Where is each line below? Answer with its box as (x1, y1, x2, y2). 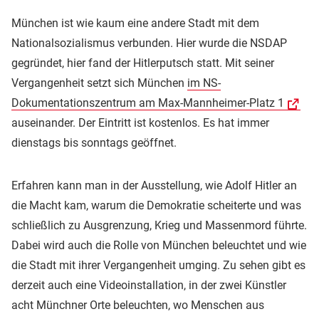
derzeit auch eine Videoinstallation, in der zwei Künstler (11, 278, 286, 292)
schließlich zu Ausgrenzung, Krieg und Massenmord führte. (11, 218, 307, 232)
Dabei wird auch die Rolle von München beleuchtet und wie (11, 238, 306, 252)
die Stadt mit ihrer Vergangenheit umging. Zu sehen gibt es (11, 258, 305, 272)
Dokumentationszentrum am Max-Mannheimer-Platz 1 (11, 95, 284, 110)
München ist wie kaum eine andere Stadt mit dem (11, 16, 259, 30)
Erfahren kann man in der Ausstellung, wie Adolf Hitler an (11, 178, 297, 192)
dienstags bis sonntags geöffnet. (11, 135, 177, 150)
